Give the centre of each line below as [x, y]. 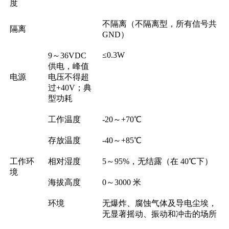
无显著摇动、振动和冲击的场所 [160, 214]
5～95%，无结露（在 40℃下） [158, 161]
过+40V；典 [70, 87]
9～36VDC [67, 55]
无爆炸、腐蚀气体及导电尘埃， [160, 203]
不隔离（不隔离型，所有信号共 [160, 24]
